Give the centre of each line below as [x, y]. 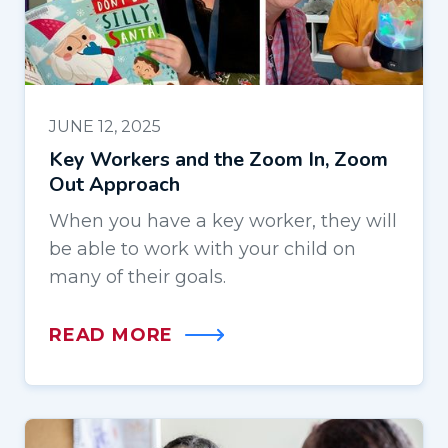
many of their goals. [137, 277]
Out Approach [114, 185]
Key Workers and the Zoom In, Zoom [218, 160]
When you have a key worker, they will [223, 221]
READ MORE [111, 335]
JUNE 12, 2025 [105, 127]
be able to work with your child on [202, 249]
